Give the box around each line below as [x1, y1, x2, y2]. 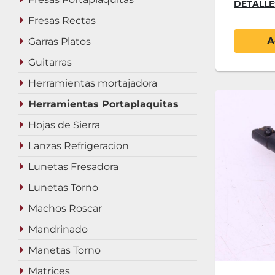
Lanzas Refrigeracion [28, 140, 129, 152]
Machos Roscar [28, 203, 102, 214]
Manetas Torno [28, 244, 101, 256]
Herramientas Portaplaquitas [28, 98, 179, 110]
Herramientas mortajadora [28, 77, 157, 89]
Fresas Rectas [28, 15, 96, 26]
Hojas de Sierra [28, 119, 100, 131]
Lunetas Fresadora [28, 161, 118, 172]
